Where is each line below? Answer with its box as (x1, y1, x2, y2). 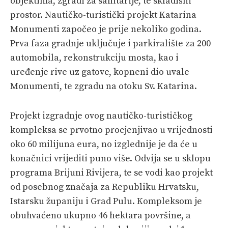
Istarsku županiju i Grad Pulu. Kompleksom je (10, 195, 202, 208)
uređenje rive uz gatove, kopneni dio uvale (10, 66, 189, 78)
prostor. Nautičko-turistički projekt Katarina (10, 9, 196, 21)
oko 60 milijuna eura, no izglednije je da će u (10, 138, 197, 151)
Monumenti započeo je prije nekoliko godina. (10, 23, 202, 36)
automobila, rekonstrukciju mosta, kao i (10, 52, 179, 64)
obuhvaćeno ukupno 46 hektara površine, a (10, 210, 191, 222)
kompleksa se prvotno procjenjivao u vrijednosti (10, 124, 213, 136)
